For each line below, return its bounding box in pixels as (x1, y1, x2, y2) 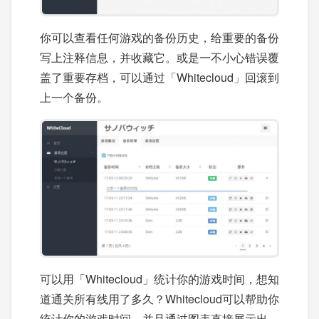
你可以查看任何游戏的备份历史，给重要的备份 (40, 29, 279, 46)
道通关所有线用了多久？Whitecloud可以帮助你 (40, 290, 279, 307)
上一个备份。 (40, 89, 108, 106)
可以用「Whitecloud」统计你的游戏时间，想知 (40, 270, 279, 287)
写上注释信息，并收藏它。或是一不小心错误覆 (40, 49, 279, 66)
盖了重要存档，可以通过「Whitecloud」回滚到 (40, 69, 279, 86)
